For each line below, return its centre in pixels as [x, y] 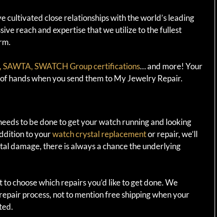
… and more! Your [171, 66]
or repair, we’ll [172, 134]
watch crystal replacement [99, 134]
